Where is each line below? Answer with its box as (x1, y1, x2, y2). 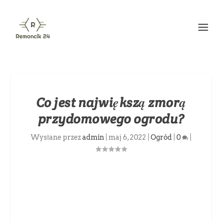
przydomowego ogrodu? (38, 111, 184, 127)
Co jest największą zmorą (36, 94, 186, 111)
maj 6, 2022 (109, 133, 146, 141)
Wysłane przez (31, 133, 82, 141)
